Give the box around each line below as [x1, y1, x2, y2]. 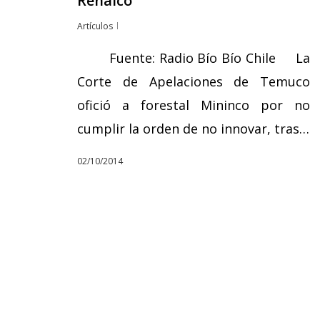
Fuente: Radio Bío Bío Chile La [77, 49, 310, 66]
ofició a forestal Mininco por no [77, 96, 310, 114]
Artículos [77, 20, 113, 32]
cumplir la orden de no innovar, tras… [77, 120, 309, 137]
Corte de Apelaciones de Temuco [77, 73, 310, 90]
